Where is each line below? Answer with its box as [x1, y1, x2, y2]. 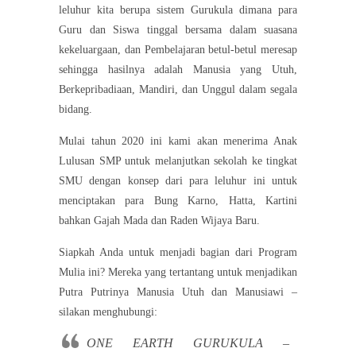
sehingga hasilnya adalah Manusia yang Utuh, [59, 64, 297, 76]
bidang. [59, 103, 92, 116]
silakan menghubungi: [59, 306, 157, 319]
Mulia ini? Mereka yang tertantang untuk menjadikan [59, 266, 297, 279]
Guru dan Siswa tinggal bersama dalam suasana [59, 24, 297, 37]
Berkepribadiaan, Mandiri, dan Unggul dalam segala [59, 83, 297, 96]
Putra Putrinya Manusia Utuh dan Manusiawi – [59, 286, 297, 299]
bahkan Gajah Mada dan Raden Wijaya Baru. [59, 215, 260, 227]
